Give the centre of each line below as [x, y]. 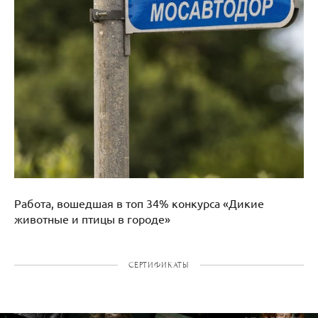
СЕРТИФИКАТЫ [159, 264]
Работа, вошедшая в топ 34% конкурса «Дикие [139, 203]
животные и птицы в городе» [92, 218]
